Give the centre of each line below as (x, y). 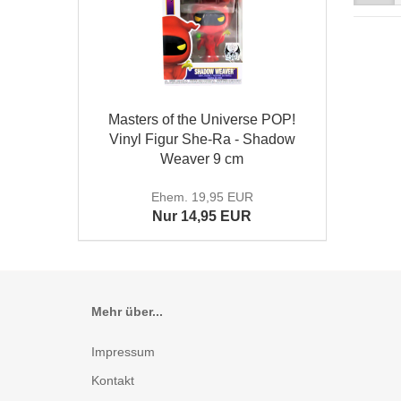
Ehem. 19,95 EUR (202, 197)
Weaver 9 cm (202, 159)
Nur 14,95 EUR (202, 216)
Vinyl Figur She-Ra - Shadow (202, 139)
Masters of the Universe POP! (202, 119)
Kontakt (113, 380)
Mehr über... (127, 311)
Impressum (123, 352)
